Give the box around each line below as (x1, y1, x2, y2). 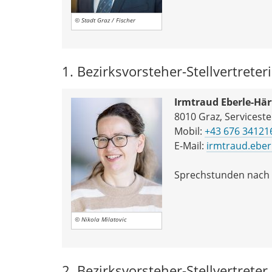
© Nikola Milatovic (75, 215, 127, 223)
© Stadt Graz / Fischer (75, 16, 135, 24)
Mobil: (174, 124, 205, 138)
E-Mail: (174, 138, 206, 152)
